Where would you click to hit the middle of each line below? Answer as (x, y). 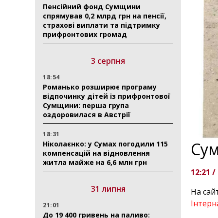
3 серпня (108, 61)
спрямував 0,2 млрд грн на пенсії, (105, 16)
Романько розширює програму (100, 87)
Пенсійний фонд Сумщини (92, 7)
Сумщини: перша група (86, 105)
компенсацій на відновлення (96, 153)
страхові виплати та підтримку (101, 25)
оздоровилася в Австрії (87, 115)
